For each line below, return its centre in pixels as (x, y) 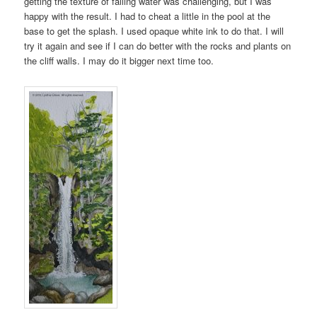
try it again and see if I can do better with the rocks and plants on (158, 45)
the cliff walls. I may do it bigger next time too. (119, 60)
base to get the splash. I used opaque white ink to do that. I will (154, 30)
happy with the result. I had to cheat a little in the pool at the (148, 16)
